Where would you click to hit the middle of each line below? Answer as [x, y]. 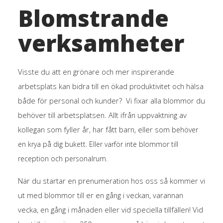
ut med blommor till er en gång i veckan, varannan [100, 195]
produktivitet [150, 86]
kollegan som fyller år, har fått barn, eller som [95, 129]
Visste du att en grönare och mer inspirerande [96, 71]
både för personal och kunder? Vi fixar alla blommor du [111, 100]
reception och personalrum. [62, 158]
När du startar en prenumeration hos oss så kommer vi [111, 180]
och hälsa [187, 86]
